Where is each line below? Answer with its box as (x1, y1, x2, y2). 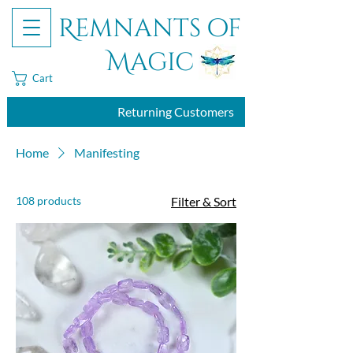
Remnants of (58, 12, 241, 46)
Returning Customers (117, 104, 234, 119)
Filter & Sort (171, 194, 236, 209)
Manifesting (74, 145, 139, 160)
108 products (16, 194, 81, 207)
